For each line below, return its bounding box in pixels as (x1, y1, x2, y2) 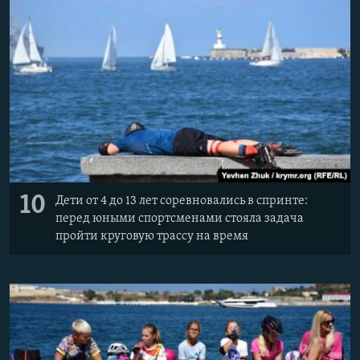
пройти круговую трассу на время (55, 229, 248, 243)
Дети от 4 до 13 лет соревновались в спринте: (55, 194, 308, 207)
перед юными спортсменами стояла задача (55, 211, 304, 225)
